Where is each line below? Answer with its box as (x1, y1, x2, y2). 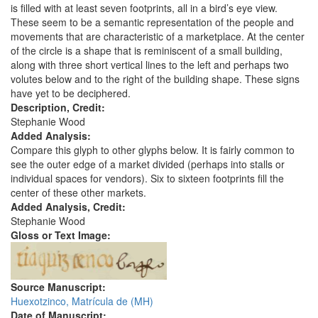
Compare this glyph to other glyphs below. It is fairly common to (11, 143, 295, 158)
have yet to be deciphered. (11, 86, 131, 101)
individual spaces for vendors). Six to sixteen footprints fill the (11, 171, 284, 186)
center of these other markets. (11, 185, 146, 200)
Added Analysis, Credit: (11, 199, 128, 214)
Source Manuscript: (11, 280, 109, 295)
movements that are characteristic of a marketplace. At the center (11, 29, 305, 44)
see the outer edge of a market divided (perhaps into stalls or (11, 157, 285, 172)
